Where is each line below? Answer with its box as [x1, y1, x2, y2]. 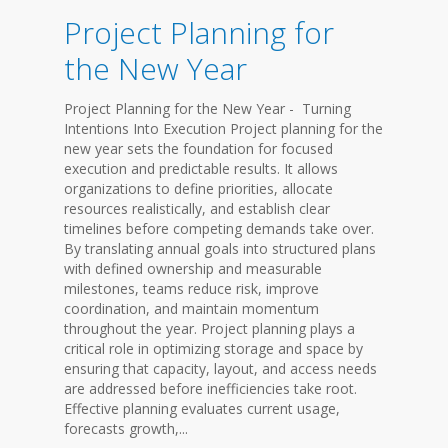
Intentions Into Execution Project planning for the [64, 119, 383, 138]
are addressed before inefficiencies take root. [64, 379, 357, 398]
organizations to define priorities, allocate [64, 179, 333, 198]
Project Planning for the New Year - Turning [64, 99, 351, 118]
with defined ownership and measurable [64, 259, 322, 278]
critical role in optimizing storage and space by [64, 339, 363, 358]
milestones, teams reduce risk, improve [64, 279, 319, 298]
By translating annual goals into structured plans [64, 239, 376, 258]
